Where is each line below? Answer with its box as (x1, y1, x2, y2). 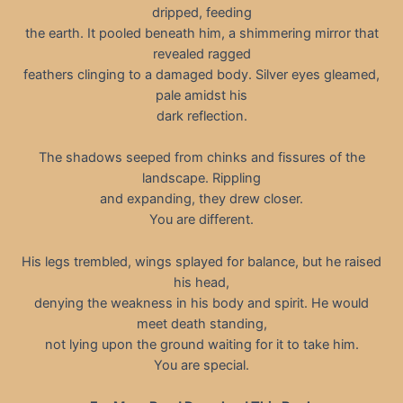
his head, (174, 273, 229, 291)
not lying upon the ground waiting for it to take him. (44, 336, 359, 353)
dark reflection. (156, 107, 247, 124)
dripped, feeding (151, 4, 252, 21)
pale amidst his (156, 86, 247, 103)
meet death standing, (136, 315, 267, 332)
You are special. (154, 356, 249, 373)
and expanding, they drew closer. (100, 191, 303, 208)
